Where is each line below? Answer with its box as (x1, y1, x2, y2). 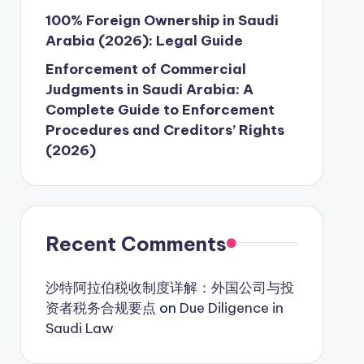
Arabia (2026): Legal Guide (45, 31, 243, 50)
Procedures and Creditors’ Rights (45, 120, 284, 139)
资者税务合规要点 (45, 298, 156, 317)
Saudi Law (45, 318, 114, 337)
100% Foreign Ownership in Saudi (45, 11, 279, 29)
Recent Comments (45, 231, 227, 256)
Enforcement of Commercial (45, 59, 246, 78)
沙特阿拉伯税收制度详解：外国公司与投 (45, 278, 294, 297)
